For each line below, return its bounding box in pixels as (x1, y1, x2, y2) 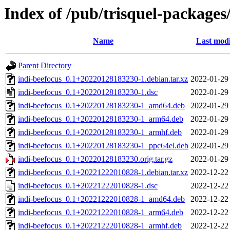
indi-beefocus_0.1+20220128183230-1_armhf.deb (18, 128, 182, 137)
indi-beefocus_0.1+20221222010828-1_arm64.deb (18, 208, 183, 217)
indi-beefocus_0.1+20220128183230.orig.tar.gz (18, 155, 172, 164)
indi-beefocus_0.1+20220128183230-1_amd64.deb (18, 101, 185, 110)
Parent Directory (18, 61, 71, 70)
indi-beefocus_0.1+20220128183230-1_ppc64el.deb (18, 141, 188, 150)
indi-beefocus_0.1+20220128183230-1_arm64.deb (18, 114, 183, 124)
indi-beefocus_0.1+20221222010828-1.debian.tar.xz (18, 168, 188, 177)
